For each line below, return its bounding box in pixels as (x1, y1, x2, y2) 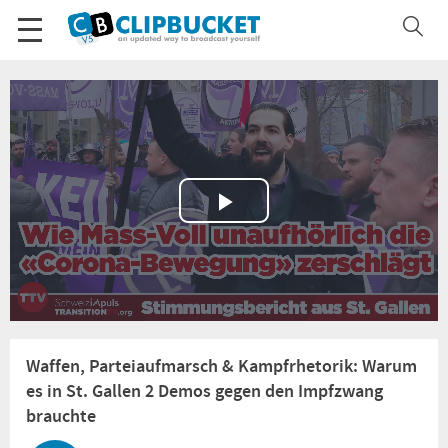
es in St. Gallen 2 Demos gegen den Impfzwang (26, 379, 383, 404)
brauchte (26, 404, 96, 429)
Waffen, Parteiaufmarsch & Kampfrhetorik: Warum (26, 354, 417, 379)
